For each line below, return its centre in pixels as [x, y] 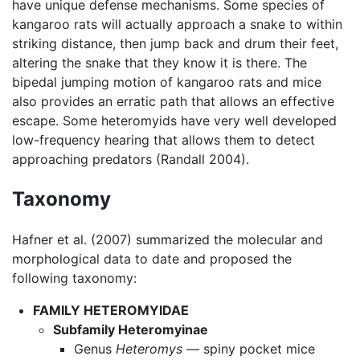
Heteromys [149, 348]
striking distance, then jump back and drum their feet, [175, 43]
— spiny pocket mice [248, 348]
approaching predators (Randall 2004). [131, 159]
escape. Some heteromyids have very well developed [174, 120]
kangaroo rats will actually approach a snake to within [177, 24]
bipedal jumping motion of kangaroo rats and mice [167, 82]
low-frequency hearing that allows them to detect [164, 139]
